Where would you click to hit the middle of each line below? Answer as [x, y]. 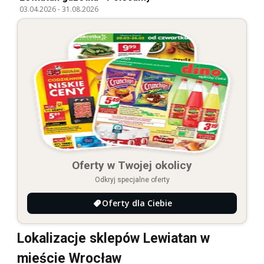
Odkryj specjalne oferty [132, 179]
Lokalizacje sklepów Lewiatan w [113, 238]
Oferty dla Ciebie [137, 203]
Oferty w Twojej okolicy [132, 165]
